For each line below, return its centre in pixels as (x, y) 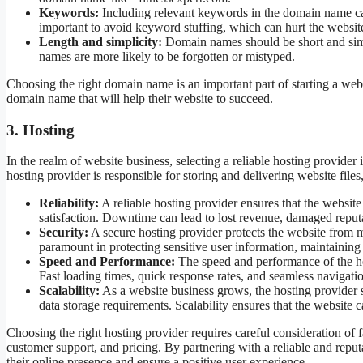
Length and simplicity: (100, 41)
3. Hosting (41, 130)
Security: (64, 233)
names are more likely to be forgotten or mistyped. (167, 56)
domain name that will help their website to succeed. (140, 98)
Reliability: (69, 203)
